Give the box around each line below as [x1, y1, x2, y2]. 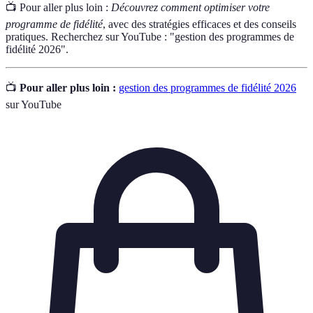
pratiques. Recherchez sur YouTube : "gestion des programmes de [6, 30, 294, 43]
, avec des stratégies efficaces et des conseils [103, 17, 296, 30]
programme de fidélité [6, 17, 103, 30]
